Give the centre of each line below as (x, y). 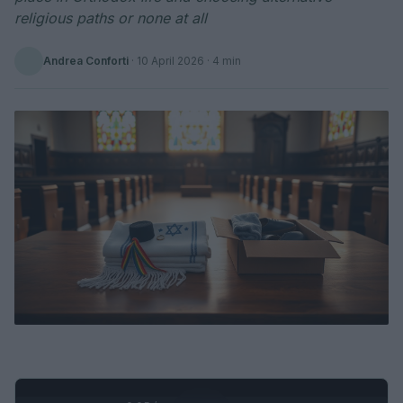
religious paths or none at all (111, 18)
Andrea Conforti (86, 61)
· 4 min (223, 61)
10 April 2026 (170, 61)
